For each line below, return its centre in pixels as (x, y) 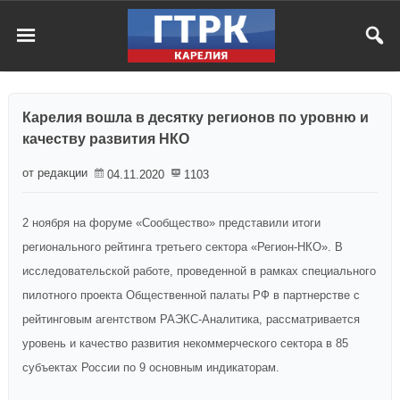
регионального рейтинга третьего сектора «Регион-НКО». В (183, 247)
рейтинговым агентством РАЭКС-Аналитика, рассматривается (191, 319)
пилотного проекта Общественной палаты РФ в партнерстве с (191, 295)
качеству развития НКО (106, 139)
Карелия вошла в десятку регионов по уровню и (196, 117)
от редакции (55, 173)
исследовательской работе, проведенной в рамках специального (199, 271)
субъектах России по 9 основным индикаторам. (151, 367)
